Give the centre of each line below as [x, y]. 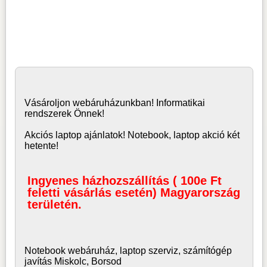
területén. [54, 204]
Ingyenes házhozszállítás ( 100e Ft [124, 180]
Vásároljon [48, 103]
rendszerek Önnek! [66, 114]
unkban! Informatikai [162, 103]
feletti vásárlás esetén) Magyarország [133, 192]
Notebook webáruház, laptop [85, 250]
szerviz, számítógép [190, 250]
